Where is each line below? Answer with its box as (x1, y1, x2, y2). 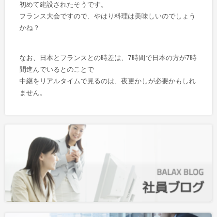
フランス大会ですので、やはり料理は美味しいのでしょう (19, 12, 196, 20)
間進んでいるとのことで (19, 65, 94, 73)
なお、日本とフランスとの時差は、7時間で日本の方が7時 (19, 54, 197, 62)
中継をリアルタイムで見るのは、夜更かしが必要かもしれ (19, 77, 196, 85)
